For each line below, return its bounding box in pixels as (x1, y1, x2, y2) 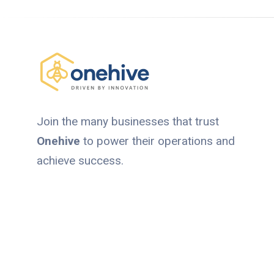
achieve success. (37, 154, 124, 168)
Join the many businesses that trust (37, 114, 219, 129)
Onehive (37, 134, 80, 149)
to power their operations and (80, 134, 235, 149)
